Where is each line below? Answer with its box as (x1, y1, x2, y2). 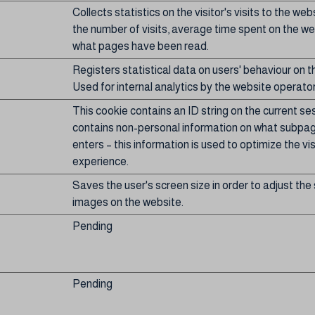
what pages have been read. (72, 40, 209, 52)
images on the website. (72, 196, 184, 208)
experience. (72, 155, 129, 167)
